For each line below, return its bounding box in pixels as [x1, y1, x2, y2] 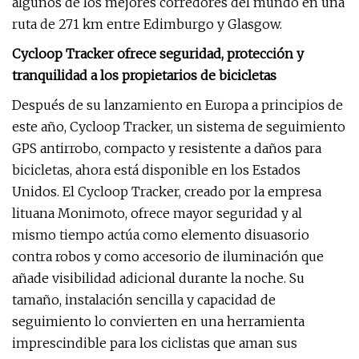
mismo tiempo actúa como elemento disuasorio [12, 227, 309, 243]
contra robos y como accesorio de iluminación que [12, 248, 324, 264]
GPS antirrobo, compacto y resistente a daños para [12, 140, 321, 156]
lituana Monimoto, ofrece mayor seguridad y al [12, 205, 302, 221]
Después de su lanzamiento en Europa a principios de [12, 97, 343, 113]
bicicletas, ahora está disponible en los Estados [12, 162, 301, 178]
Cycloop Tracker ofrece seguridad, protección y [12, 46, 304, 62]
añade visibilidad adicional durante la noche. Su [12, 270, 305, 286]
